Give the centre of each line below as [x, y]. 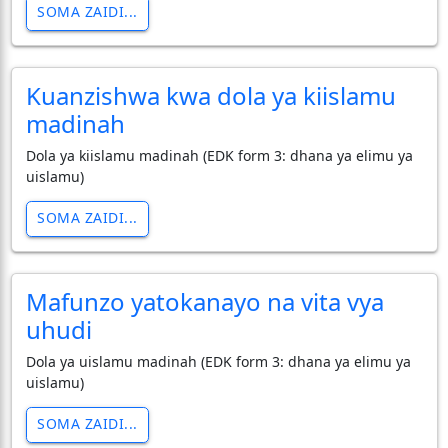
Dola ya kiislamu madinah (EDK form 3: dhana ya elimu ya [219, 155]
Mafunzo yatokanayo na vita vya [204, 301]
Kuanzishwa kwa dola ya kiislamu [210, 95]
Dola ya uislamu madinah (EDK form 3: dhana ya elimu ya [218, 361]
